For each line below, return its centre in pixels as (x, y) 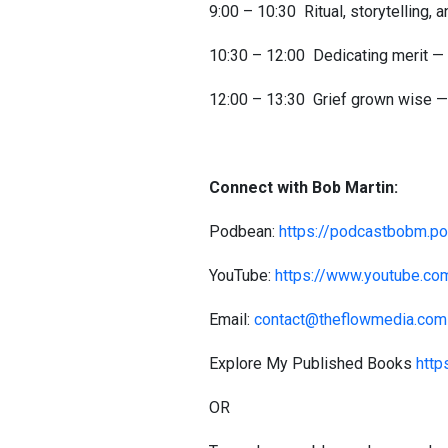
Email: (231, 319)
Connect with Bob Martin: (309, 187)
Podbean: (244, 231)
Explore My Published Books (312, 363)
